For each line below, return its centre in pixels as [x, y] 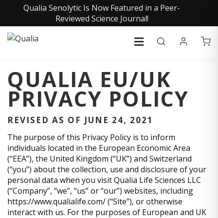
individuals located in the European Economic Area [99, 148]
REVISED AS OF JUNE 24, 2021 [80, 120]
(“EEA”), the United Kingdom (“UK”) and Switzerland [100, 158]
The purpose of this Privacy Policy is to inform [91, 137]
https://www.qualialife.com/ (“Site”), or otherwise [95, 201]
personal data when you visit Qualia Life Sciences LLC [104, 180]
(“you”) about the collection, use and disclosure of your [107, 169]
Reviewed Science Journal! [102, 18]
